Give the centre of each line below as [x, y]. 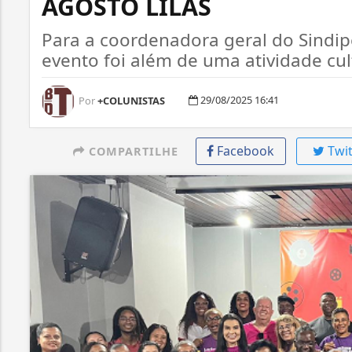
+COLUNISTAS [130, 101]
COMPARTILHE [131, 151]
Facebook [246, 151]
